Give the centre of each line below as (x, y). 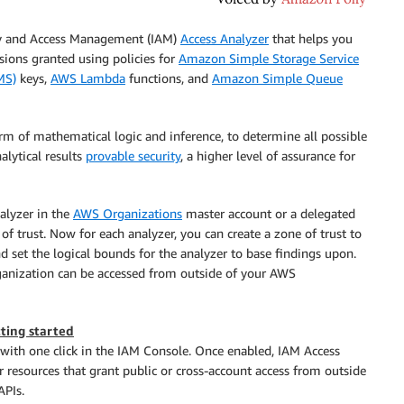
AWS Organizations (128, 213)
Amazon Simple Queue (277, 78)
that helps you (311, 38)
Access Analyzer (225, 38)
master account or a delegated (269, 213)
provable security (133, 156)
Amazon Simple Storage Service (269, 58)
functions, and (169, 78)
